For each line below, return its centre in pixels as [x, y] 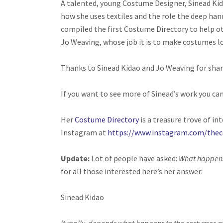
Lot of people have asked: [134, 158]
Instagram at [84, 132]
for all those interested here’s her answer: [132, 171]
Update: [75, 158]
